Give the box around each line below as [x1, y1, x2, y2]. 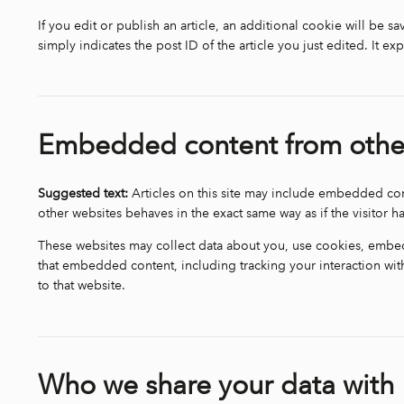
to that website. [38, 278, 125, 294]
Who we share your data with [38, 369, 394, 402]
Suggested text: [38, 186, 132, 202]
